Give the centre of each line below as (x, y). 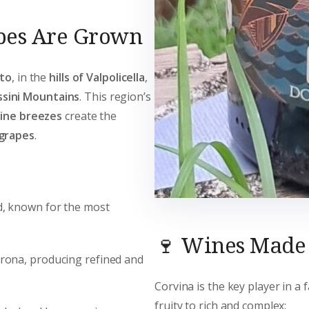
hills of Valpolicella (97, 77)
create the (90, 116)
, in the (31, 77)
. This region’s (115, 96)
